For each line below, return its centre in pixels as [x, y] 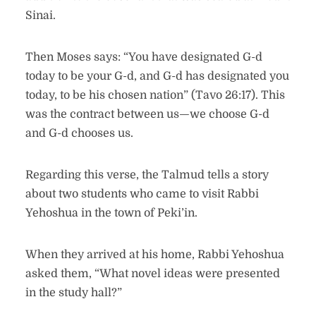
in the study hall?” [73, 293]
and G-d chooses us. [79, 133]
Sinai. [40, 16]
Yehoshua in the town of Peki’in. [113, 213]
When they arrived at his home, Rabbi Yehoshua [154, 255]
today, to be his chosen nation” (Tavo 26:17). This [155, 95]
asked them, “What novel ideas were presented [152, 274]
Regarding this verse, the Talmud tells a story [147, 175]
